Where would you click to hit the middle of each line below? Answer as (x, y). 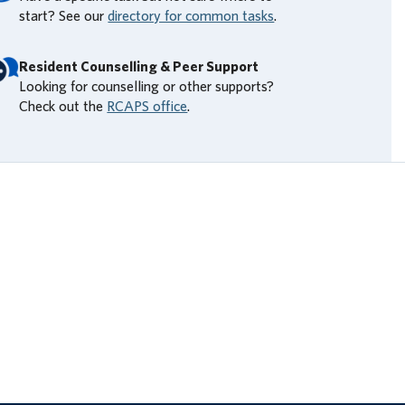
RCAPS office (147, 107)
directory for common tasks (191, 17)
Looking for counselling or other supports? (147, 87)
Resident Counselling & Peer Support (139, 67)
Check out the (63, 107)
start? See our (64, 17)
